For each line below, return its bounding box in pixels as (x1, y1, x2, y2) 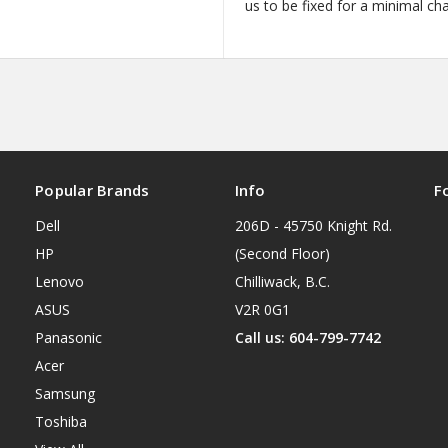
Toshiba (35, 412, 87, 432)
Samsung (35, 384, 95, 404)
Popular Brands (35, 180, 150, 201)
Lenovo (35, 272, 84, 292)
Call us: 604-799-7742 (234, 328, 381, 348)
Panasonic (35, 328, 102, 348)
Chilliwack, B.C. (234, 272, 330, 292)
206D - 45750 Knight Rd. (234, 216, 392, 236)
